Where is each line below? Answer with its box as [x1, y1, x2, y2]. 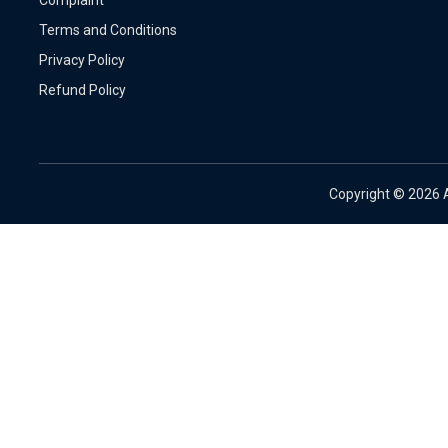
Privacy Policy [39, 51, 125, 68]
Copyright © [329, 185, 408, 202]
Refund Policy [39, 81, 126, 98]
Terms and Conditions [39, 21, 177, 38]
